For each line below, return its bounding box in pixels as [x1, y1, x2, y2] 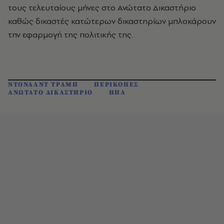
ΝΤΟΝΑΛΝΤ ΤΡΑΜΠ [8, 80, 78, 88]
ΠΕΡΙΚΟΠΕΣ [94, 80, 138, 88]
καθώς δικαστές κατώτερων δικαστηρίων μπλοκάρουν [8, 15, 216, 26]
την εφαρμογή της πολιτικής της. [8, 29, 133, 40]
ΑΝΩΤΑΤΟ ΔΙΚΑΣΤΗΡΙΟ [8, 88, 93, 96]
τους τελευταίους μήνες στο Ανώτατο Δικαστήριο [8, 2, 196, 13]
